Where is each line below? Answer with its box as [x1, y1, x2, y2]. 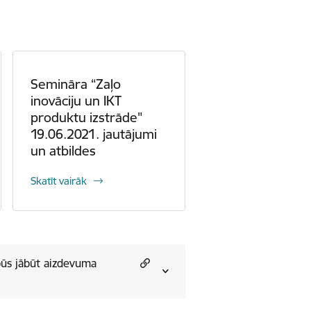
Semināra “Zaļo [30, 76, 121, 92]
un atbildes [30, 142, 96, 159]
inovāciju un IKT [30, 92, 121, 109]
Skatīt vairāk [30, 174, 87, 187]
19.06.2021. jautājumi [30, 126, 157, 142]
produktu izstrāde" [30, 109, 142, 126]
